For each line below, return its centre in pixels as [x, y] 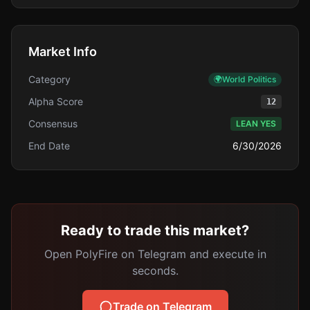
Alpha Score [56, 101]
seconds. [155, 271]
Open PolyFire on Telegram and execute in [155, 254]
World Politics [249, 79]
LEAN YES [256, 124]
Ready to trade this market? [155, 230]
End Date [49, 146]
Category [49, 79]
